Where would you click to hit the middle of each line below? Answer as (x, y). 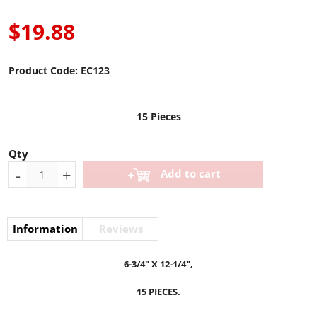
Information (45, 228)
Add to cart (191, 173)
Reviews (121, 228)
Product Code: (43, 71)
